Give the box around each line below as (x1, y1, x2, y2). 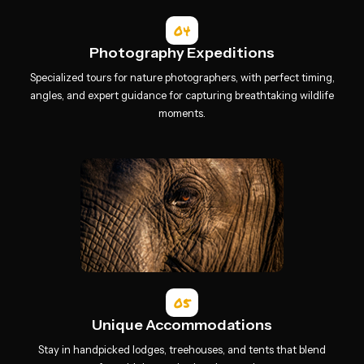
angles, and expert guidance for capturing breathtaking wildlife (30, 89, 334, 102)
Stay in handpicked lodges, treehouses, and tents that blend (38, 343, 326, 356)
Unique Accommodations (92, 316, 272, 334)
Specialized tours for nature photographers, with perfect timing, (29, 71, 335, 84)
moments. (158, 106, 206, 119)
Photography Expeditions (89, 44, 275, 62)
